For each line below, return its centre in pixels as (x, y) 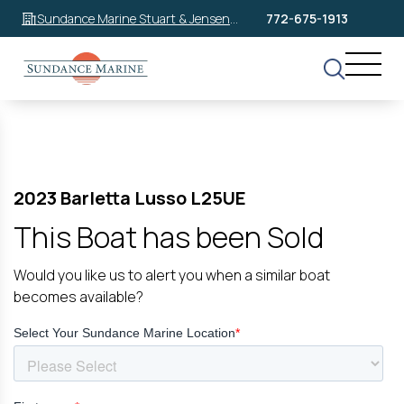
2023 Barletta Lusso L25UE (130, 197)
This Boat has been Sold (169, 237)
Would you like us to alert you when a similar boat (172, 275)
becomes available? (78, 296)
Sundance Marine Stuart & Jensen (133, 18)
